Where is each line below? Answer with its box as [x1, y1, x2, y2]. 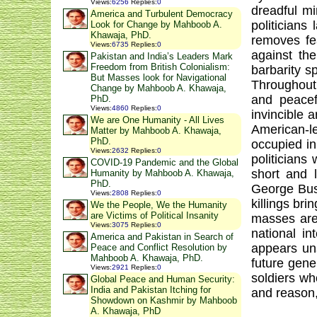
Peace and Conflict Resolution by [91, 242, 227, 253]
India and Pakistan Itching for [91, 284, 211, 295]
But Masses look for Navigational [91, 72, 226, 83]
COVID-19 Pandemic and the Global [91, 157, 238, 168]
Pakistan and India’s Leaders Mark [91, 51, 233, 62]
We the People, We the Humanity [91, 200, 227, 210]
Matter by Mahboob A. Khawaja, [91, 125, 221, 136]
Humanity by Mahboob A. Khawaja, [91, 168, 234, 178]
